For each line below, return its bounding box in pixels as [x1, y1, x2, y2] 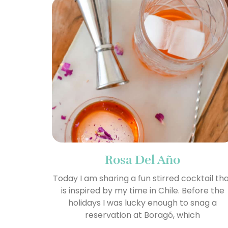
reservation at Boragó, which [85, 209, 201, 221]
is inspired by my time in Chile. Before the [61, 184, 224, 196]
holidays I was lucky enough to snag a [68, 196, 217, 209]
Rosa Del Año [105, 152, 181, 167]
